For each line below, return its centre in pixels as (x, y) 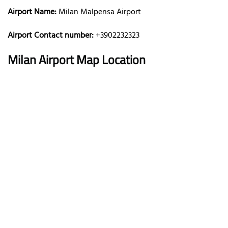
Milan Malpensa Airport (100, 12)
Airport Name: (33, 12)
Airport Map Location (92, 59)
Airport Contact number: (51, 35)
